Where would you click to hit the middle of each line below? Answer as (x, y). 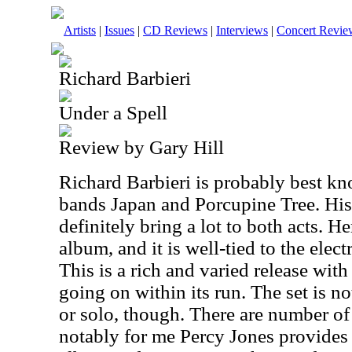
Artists (80, 30)
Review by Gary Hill (141, 147)
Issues (119, 30)
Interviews (242, 30)
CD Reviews (175, 30)
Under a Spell (113, 113)
